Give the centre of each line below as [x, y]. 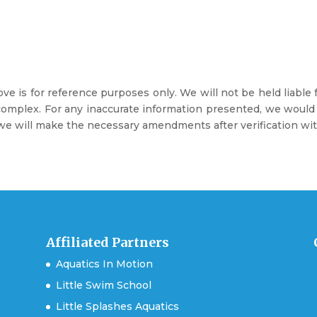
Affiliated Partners [107, 242]
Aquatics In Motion [104, 264]
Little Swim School [103, 285]
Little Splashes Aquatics [117, 306]
